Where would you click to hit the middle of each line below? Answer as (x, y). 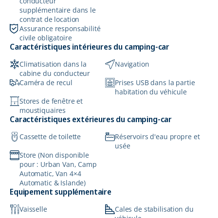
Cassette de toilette (50, 137)
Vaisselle (33, 209)
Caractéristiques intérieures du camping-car (90, 47)
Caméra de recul (46, 83)
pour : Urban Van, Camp (58, 164)
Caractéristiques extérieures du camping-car (91, 119)
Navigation (132, 64)
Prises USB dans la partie (155, 83)
